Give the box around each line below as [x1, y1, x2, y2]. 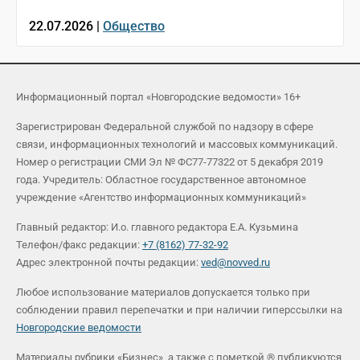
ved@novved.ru [201, 256, 270, 268]
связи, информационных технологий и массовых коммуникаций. [16, 137, 337, 150]
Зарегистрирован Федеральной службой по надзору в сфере [16, 120, 313, 133]
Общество [103, 18, 165, 34]
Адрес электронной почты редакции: [16, 256, 201, 268]
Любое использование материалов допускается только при [16, 285, 310, 298]
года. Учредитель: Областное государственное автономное [16, 173, 306, 186]
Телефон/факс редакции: [16, 238, 142, 251]
